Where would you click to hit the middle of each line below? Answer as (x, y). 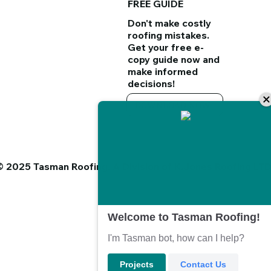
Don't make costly (170, 23)
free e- (188, 47)
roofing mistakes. (169, 35)
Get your (150, 47)
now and (201, 59)
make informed (163, 71)
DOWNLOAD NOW (173, 105)
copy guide (155, 59)
